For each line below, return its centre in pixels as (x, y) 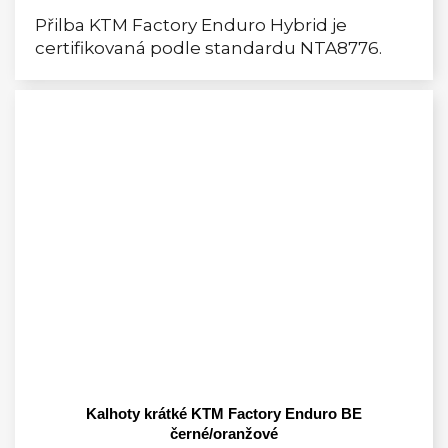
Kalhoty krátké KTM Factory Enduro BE (224, 413)
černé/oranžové (224, 433)
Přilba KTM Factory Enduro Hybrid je (191, 24)
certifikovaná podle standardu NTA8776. (212, 47)
